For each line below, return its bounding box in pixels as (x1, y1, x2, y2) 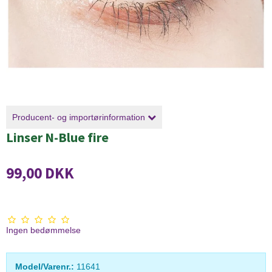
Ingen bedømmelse (6, 225, 81, 236)
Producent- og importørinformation (12, 112, 148, 122)
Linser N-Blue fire (6, 129, 109, 146)
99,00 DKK (6, 163, 74, 183)
